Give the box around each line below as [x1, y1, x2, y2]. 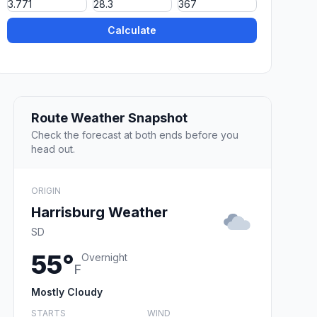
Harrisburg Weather [31, 203, 168, 221]
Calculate [108, 24, 157, 37]
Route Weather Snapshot [31, 110, 188, 125]
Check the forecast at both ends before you [31, 128, 238, 141]
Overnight [81, 250, 127, 263]
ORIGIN [31, 185, 61, 196]
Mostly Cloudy [31, 285, 103, 298]
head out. [31, 142, 75, 155]
